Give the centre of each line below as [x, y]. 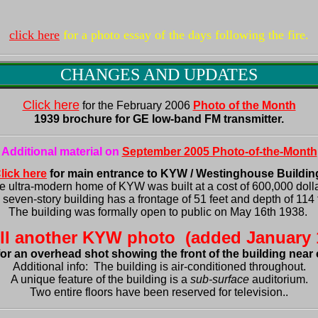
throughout [276, 267]
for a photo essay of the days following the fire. [184, 35]
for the [98, 105]
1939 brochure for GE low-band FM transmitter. [159, 119]
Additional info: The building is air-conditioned [131, 267]
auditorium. [278, 279]
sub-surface [219, 279]
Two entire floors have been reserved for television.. [159, 292]
